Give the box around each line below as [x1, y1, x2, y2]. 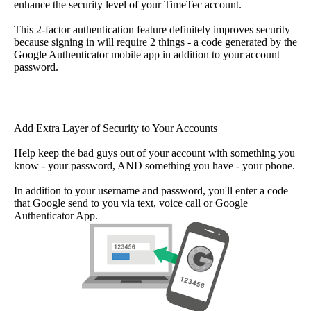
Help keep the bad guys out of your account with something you [14, 146, 295, 159]
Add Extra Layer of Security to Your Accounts [14, 121, 217, 134]
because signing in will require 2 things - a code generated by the [14, 35, 297, 48]
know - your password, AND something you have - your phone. [14, 159, 295, 171]
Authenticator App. [14, 209, 98, 221]
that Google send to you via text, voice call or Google [14, 196, 248, 209]
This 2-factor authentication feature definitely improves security [14, 23, 290, 35]
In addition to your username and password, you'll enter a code [14, 184, 288, 196]
